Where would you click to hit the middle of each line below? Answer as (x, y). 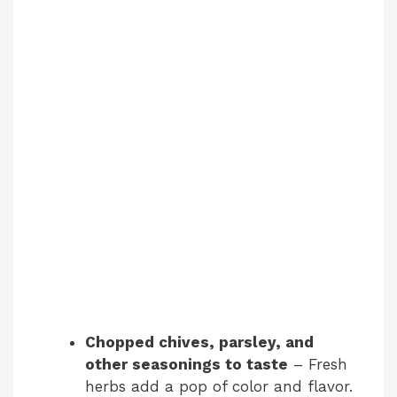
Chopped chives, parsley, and (199, 342)
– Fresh (318, 364)
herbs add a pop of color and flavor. (219, 386)
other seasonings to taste (187, 364)
